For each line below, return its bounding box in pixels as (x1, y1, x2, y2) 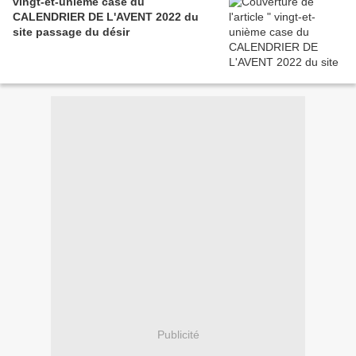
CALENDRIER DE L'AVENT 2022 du (13, 10, 199, 24)
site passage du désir (13, 25, 130, 39)
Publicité (157, 327, 199, 341)
